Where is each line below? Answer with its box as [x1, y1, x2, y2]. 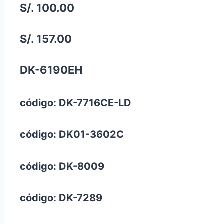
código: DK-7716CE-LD [20, 96, 131, 109]
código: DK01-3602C [20, 128, 124, 141]
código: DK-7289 [20, 192, 102, 204]
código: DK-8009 [20, 160, 104, 172]
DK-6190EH [20, 63, 82, 77]
